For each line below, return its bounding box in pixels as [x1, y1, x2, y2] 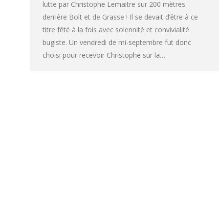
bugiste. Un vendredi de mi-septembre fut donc [43, 38, 191, 47]
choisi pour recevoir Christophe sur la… [43, 50, 165, 60]
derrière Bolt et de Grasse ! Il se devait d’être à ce [43, 12, 198, 22]
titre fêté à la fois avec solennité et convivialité [43, 25, 189, 35]
